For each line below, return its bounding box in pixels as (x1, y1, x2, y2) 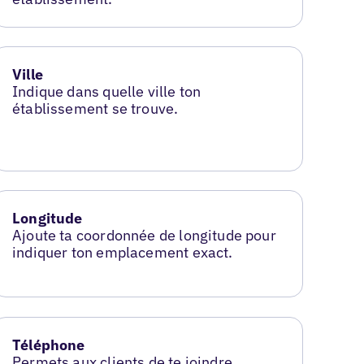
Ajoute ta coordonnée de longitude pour (12, 226, 276, 245)
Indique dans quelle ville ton (12, 82, 201, 102)
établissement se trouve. (12, 99, 179, 119)
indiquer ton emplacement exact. (12, 243, 233, 262)
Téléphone (12, 336, 85, 355)
